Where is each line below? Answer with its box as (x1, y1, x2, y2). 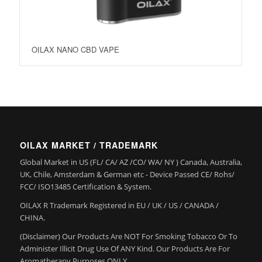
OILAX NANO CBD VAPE (31, 44, 119, 56)
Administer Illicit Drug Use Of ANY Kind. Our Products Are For (19, 243, 230, 254)
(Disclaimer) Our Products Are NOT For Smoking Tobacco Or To (19, 230, 237, 242)
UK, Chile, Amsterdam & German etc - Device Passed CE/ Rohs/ (19, 168, 235, 180)
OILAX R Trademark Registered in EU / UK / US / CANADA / (19, 199, 219, 211)
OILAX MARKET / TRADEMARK (19, 139, 158, 151)
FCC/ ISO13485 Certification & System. (19, 181, 151, 192)
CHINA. (19, 212, 45, 223)
